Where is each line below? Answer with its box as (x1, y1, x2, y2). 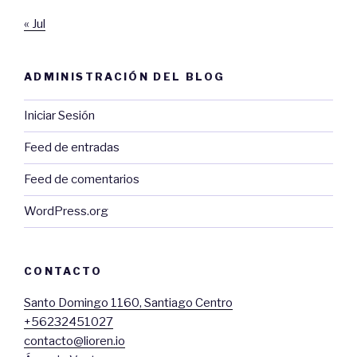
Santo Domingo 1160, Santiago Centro (24, 296, 233, 311)
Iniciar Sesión (24, 108, 95, 124)
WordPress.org (24, 204, 108, 219)
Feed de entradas (24, 140, 120, 155)
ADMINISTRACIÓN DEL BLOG (24, 70, 226, 84)
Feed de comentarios (24, 172, 139, 187)
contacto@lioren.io (24, 334, 125, 349)
